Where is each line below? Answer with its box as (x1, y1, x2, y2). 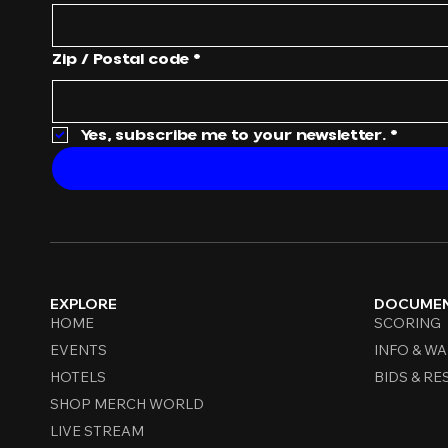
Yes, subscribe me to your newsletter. (80, 124, 386, 147)
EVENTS (50, 341, 107, 360)
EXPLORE (50, 295, 117, 314)
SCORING (373, 314, 441, 333)
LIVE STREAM (50, 422, 144, 441)
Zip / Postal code (52, 48, 189, 71)
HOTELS (50, 368, 106, 387)
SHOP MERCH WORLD (50, 395, 204, 414)
